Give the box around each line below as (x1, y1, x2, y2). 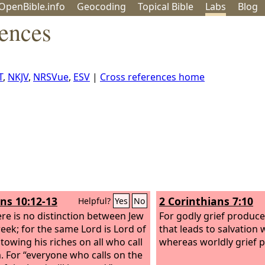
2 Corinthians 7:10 (159, 194, 253, 208)
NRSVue (33, 70, 69, 83)
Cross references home (100, 70, 205, 83)
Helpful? (78, 195, 113, 206)
